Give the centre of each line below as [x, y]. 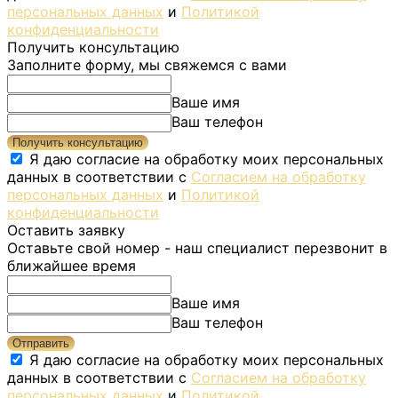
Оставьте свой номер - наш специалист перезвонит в [197, 247]
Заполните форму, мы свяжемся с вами [147, 64]
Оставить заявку [66, 230]
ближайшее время [72, 265]
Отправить [41, 343]
